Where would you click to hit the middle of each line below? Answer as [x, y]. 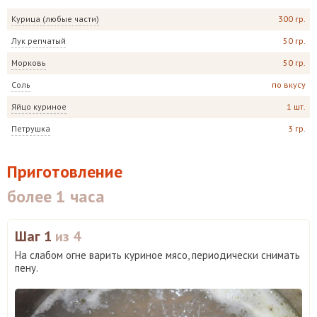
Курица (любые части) [55, 18]
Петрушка [31, 128]
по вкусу [289, 85]
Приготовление [65, 171]
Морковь [29, 62]
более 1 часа [56, 196]
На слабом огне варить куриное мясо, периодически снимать [157, 255]
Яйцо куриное [39, 106]
